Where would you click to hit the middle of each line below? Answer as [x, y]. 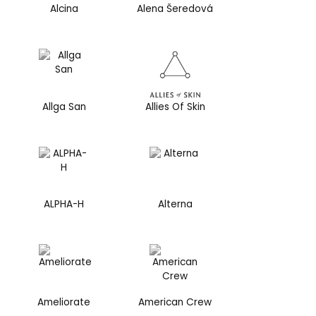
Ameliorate [64, 303]
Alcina [64, 9]
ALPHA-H [64, 205]
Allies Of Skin [175, 107]
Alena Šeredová [175, 9]
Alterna [175, 205]
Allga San [64, 107]
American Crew [175, 303]
